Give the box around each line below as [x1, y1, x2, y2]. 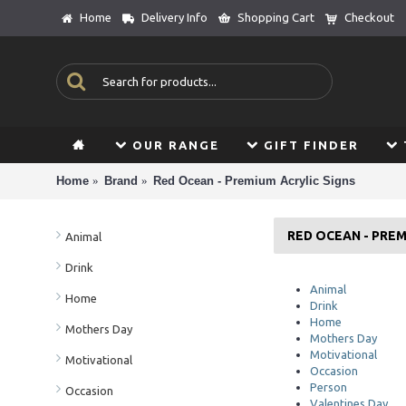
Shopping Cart [237, 11, 314, 24]
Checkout [344, 11, 394, 24]
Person [310, 381, 347, 393]
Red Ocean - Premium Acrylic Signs [153, 173, 355, 188]
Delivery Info [141, 11, 208, 24]
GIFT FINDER [264, 139, 359, 151]
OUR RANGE [132, 139, 219, 151]
